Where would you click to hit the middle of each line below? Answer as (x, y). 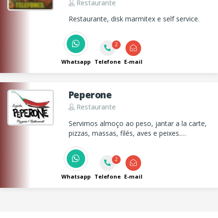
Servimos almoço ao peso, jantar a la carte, (137, 124)
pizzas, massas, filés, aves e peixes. (124, 133)
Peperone (90, 95)
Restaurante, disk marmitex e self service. (134, 19)
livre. (75, 153)
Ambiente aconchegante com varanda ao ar (138, 143)
